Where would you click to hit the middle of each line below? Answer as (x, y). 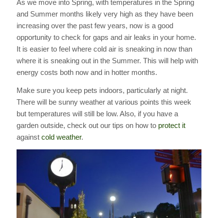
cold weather (61, 137)
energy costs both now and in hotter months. (87, 73)
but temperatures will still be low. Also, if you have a (97, 113)
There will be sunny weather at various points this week (104, 102)
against (29, 137)
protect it (172, 125)
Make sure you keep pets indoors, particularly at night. (102, 90)
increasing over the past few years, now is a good (95, 26)
